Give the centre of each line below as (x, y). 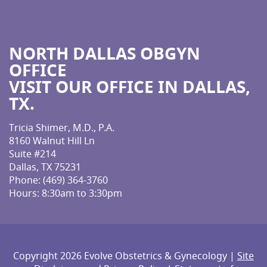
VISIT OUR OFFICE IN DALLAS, (130, 87)
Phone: (26, 180)
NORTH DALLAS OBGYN (105, 54)
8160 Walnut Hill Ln (52, 141)
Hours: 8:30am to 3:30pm (66, 193)
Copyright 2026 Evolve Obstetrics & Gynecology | (125, 255)
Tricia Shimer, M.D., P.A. (62, 128)
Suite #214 (32, 154)
